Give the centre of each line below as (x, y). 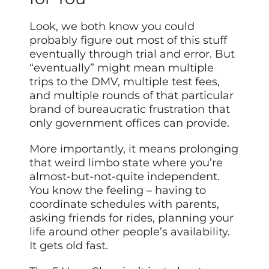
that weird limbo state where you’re (126, 163)
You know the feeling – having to (118, 191)
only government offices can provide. (130, 123)
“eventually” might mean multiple (122, 68)
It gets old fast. (69, 246)
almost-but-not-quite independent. (125, 177)
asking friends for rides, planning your (132, 218)
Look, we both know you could (112, 27)
